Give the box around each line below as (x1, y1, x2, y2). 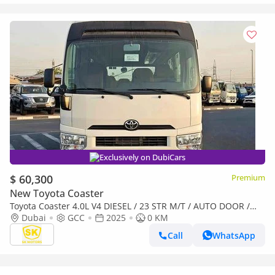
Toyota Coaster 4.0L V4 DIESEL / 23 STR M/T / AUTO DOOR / (10, 200, 250, 212)
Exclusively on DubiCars (99, 152, 185, 163)
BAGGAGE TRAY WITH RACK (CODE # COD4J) (10, 212, 188, 223)
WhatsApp (212, 229, 255, 241)
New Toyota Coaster (10, 187, 104, 200)
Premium (231, 172, 265, 183)
